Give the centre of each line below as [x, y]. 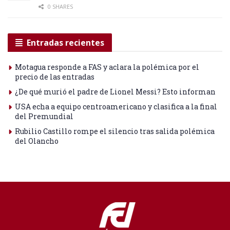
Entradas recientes [65, 43]
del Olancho [37, 141]
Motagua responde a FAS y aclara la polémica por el [107, 67]
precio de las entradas [55, 77]
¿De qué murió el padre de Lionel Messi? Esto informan [115, 92]
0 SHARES [60, 7]
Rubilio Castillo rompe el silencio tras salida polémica [115, 131]
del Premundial [44, 117]
